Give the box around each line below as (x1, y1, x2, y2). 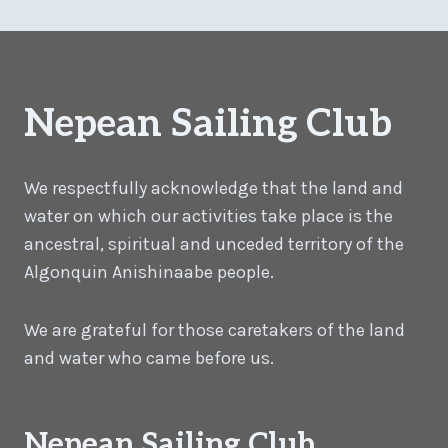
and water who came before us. (24, 346, 274, 369)
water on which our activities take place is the (24, 204, 393, 227)
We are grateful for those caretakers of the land (24, 318, 405, 341)
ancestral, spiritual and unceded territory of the (24, 232, 404, 255)
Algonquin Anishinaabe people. (24, 260, 274, 283)
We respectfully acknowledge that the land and (24, 176, 403, 199)
